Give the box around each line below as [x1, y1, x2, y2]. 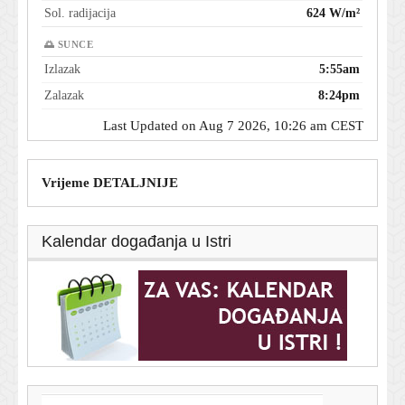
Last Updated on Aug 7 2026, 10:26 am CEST [102, 118, 363, 133]
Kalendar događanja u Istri [42, 231, 231, 250]
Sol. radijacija [44, 5, 116, 20]
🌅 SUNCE [44, 39, 93, 50]
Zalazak [44, 88, 84, 102]
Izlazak [44, 61, 80, 76]
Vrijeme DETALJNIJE [42, 174, 178, 190]
